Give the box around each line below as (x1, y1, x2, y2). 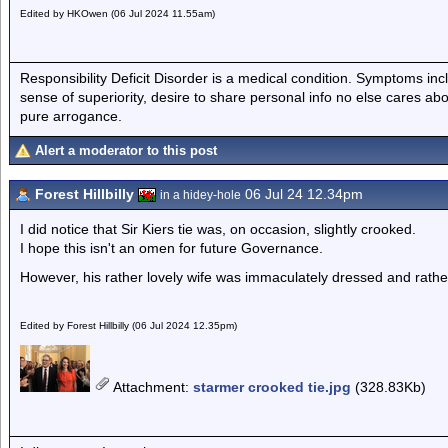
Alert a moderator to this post (35, 143, 217, 158)
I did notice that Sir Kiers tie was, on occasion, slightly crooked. (20, 221, 416, 237)
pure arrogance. (20, 107, 122, 124)
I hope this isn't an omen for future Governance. (20, 240, 323, 256)
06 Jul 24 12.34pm (241, 186, 363, 202)
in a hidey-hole (160, 188, 241, 202)
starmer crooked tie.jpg (193, 379, 351, 395)
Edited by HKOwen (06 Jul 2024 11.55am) (20, 8, 215, 19)
